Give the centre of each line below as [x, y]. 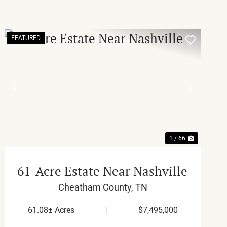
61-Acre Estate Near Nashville [103, 171]
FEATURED [26, 38]
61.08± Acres [51, 210]
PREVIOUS [43, 97]
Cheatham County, [97, 187]
